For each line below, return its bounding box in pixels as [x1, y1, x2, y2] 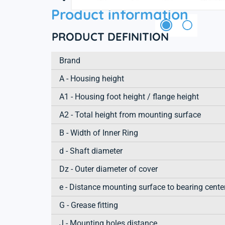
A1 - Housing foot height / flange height [59, 91, 199, 101]
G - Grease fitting [59, 200, 118, 210]
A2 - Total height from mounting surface [59, 109, 201, 120]
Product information [51, 5, 188, 23]
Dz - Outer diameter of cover [59, 164, 158, 174]
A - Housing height [59, 73, 124, 83]
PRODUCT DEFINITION [52, 29, 169, 44]
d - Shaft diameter [59, 146, 123, 156]
